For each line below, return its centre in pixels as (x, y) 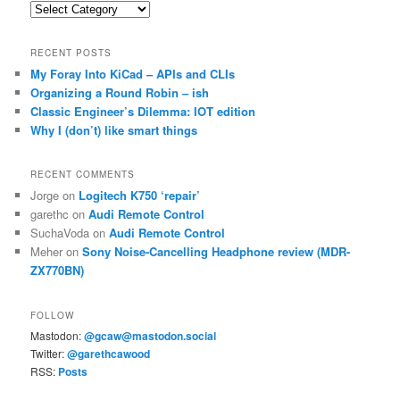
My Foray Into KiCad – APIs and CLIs (133, 73)
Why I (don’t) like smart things (114, 129)
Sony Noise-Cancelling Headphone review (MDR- (217, 252)
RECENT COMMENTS (83, 175)
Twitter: (49, 353)
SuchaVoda (60, 233)
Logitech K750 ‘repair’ (140, 196)
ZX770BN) (58, 271)
